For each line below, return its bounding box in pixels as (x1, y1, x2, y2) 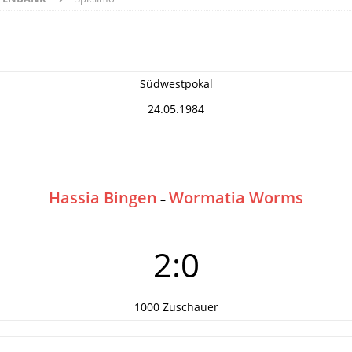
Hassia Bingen (49, 187, 157, 208)
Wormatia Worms (169, 187, 303, 208)
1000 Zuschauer (134, 299, 218, 314)
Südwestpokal (139, 76, 213, 91)
